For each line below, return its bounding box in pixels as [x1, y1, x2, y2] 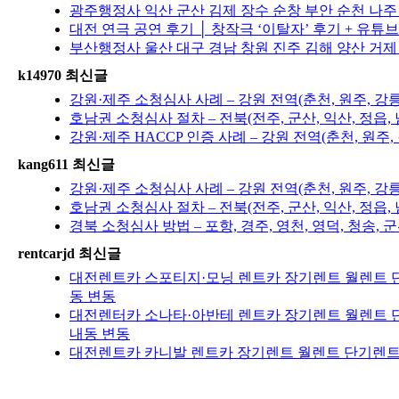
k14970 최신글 [18, 67, 108, 83]
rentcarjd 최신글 [18, 245, 121, 261]
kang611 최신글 [18, 156, 115, 172]
